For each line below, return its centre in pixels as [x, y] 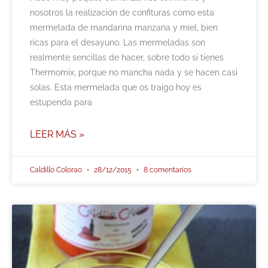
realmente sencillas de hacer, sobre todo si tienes [127, 58]
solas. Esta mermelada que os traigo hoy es [116, 88]
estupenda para [61, 103]
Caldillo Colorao [57, 170]
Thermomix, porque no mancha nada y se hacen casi [134, 73]
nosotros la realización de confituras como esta [122, 13]
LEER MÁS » [57, 135]
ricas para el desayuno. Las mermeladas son [118, 43]
